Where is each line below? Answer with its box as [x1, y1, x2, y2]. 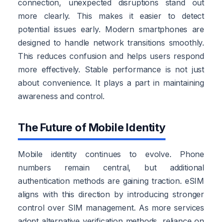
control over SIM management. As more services [18, 202, 204, 213]
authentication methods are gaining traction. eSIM [18, 175, 204, 186]
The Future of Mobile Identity [18, 120, 166, 134]
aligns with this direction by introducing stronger [18, 189, 204, 199]
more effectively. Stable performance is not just [18, 64, 204, 74]
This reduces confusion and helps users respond [18, 51, 204, 61]
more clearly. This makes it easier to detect [18, 10, 204, 21]
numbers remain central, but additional [18, 162, 204, 172]
